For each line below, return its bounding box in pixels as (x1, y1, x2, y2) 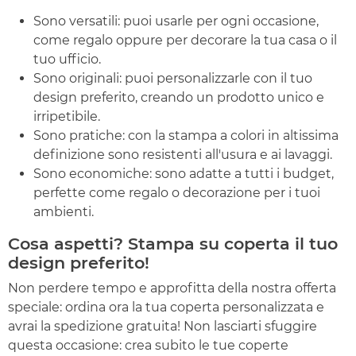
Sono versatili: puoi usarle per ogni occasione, (33, 14, 319, 29)
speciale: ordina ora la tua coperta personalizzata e (8, 300, 324, 315)
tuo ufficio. (33, 52, 101, 68)
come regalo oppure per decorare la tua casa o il (33, 33, 337, 48)
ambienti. (33, 204, 94, 220)
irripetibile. (33, 109, 100, 125)
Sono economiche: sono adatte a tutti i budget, (33, 166, 334, 182)
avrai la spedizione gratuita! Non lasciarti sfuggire (8, 319, 317, 335)
